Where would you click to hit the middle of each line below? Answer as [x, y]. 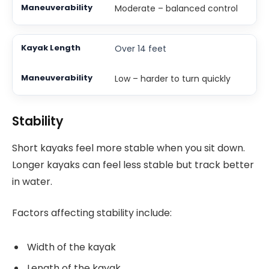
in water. [32, 181]
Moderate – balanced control [176, 9]
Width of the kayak [71, 247]
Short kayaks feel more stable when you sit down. [128, 148]
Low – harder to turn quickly [172, 79]
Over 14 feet [140, 49]
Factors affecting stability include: [92, 213]
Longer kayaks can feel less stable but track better [133, 165]
